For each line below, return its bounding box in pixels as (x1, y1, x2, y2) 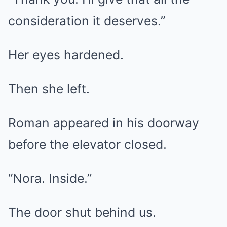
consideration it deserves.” (8, 13, 165, 28)
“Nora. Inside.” (8, 171, 92, 186)
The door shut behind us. (8, 205, 156, 220)
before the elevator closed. (8, 137, 167, 152)
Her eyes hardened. (8, 47, 124, 62)
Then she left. (8, 81, 90, 96)
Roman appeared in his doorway (8, 115, 199, 130)
